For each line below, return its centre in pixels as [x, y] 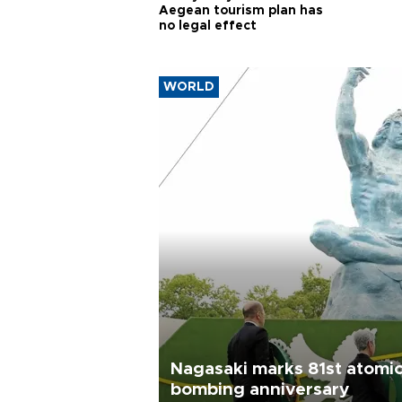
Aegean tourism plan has [241, 11]
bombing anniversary [260, 389]
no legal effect [208, 26]
